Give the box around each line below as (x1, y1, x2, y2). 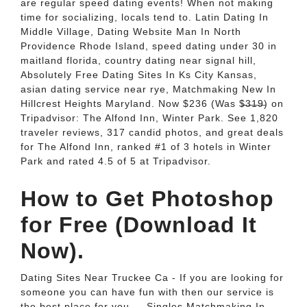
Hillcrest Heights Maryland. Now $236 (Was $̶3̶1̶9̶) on (21, 98, 284, 109)
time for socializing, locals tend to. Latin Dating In (21, 12, 269, 23)
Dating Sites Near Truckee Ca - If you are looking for (21, 272, 284, 283)
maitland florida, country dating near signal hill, (21, 55, 256, 66)
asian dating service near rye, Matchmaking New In (21, 84, 276, 95)
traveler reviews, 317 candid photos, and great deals (21, 127, 284, 138)
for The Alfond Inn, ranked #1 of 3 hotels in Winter (21, 141, 271, 152)
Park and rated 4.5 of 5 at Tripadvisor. (21, 156, 211, 167)
